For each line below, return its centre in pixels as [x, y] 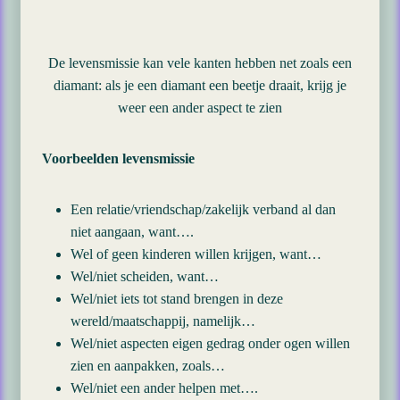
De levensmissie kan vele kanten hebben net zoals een [200, 63]
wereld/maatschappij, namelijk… [163, 321]
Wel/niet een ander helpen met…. [164, 388]
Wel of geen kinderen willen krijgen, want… [196, 254]
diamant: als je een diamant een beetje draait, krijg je [200, 85]
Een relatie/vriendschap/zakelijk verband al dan [203, 209]
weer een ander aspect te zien [200, 108]
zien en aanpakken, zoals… [148, 366]
